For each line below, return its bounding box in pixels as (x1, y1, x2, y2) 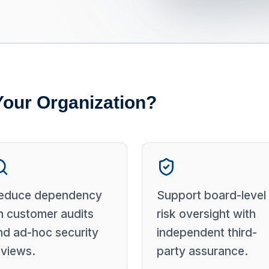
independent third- (157, 225, 257, 240)
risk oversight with (157, 207, 256, 221)
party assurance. (157, 244, 248, 258)
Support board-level (157, 188, 266, 202)
